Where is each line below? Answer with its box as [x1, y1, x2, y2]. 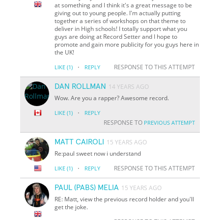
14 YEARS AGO [109, 82, 149, 91]
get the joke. [55, 202, 88, 211]
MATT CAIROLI [55, 137, 105, 146]
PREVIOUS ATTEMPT [143, 118, 195, 126]
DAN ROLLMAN [55, 82, 107, 90]
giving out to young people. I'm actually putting [55, 8, 181, 17]
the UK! [55, 48, 75, 56]
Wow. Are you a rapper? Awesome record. [55, 93, 169, 102]
